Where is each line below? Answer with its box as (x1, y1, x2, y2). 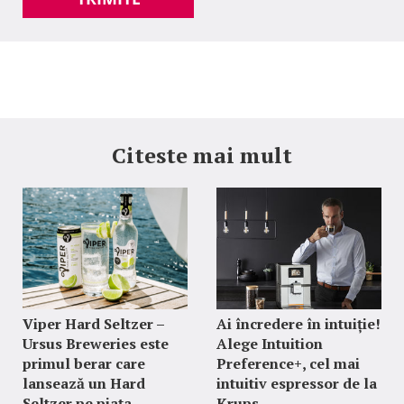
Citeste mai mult (112, 141, 292, 170)
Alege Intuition (216, 334, 323, 353)
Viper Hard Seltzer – (23, 314, 164, 334)
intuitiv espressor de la (216, 373, 377, 393)
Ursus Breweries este (23, 334, 169, 353)
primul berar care (23, 353, 145, 373)
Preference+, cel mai (216, 353, 360, 373)
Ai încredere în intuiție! (216, 314, 381, 334)
